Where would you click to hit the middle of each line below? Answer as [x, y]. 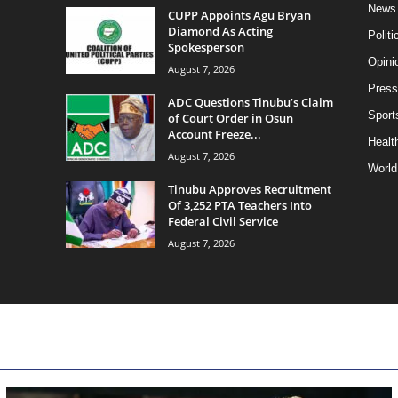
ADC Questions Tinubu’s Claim [250, 102]
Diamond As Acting [220, 31]
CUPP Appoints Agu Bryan [239, 15]
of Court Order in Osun [230, 118]
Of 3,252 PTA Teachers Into [239, 205]
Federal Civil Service [223, 221]
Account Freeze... [214, 134]
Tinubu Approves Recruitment [249, 189]
